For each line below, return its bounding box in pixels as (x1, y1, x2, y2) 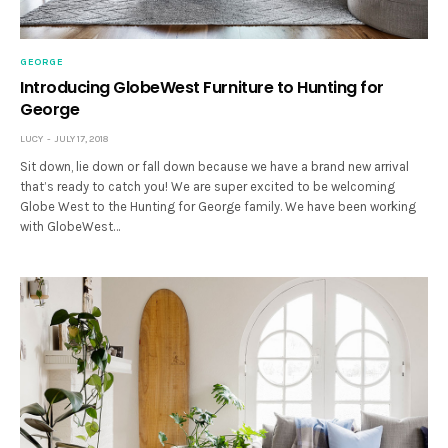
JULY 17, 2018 (55, 133, 108, 146)
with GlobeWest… (20, 219, 121, 235)
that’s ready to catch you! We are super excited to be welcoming (20, 179, 396, 195)
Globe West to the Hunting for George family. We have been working (20, 199, 417, 215)
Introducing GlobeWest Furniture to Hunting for (20, 76, 384, 100)
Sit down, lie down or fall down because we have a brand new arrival (20, 159, 410, 175)
